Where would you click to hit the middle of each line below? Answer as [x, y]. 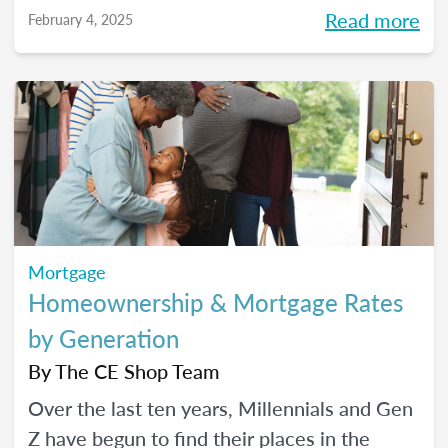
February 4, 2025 [80, 19]
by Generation [103, 338]
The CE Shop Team [137, 371]
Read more [372, 20]
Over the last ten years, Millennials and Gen [220, 408]
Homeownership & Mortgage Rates [215, 302]
